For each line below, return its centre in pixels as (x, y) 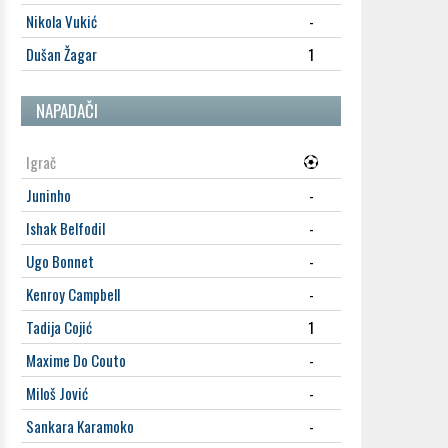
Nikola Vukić (61, 21)
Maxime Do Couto (76, 360)
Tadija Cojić (59, 327)
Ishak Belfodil (65, 228)
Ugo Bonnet (60, 261)
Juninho (48, 195)
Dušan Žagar (61, 54)
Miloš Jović (57, 393)
